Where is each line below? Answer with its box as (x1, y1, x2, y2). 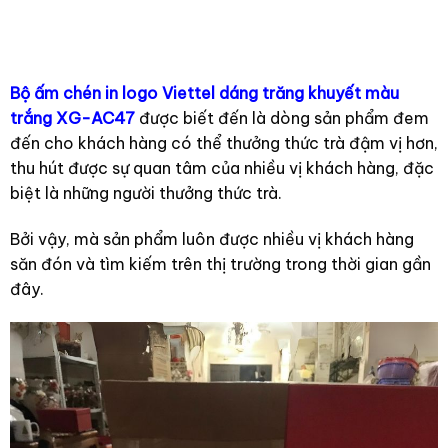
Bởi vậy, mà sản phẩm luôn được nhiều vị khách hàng (9, 228, 414, 249)
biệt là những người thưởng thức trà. (9, 182, 282, 203)
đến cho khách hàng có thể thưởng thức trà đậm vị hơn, (9, 132, 438, 153)
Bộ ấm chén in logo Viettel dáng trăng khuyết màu (9, 82, 399, 103)
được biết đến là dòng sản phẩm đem (134, 107, 429, 128)
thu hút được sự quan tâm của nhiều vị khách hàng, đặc (9, 157, 434, 178)
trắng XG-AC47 (9, 107, 135, 128)
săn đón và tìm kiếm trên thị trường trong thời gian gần (9, 253, 431, 274)
